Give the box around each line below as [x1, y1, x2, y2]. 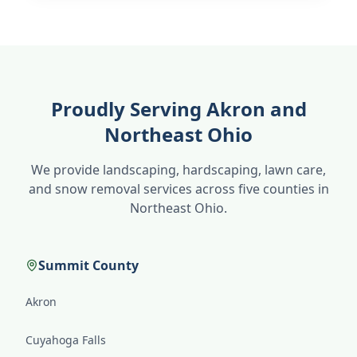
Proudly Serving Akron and [50, 96, 307, 122]
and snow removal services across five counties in [28, 180, 329, 198]
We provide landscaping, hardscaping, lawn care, [31, 161, 326, 178]
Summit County [38, 257, 139, 274]
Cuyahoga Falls [25, 332, 106, 347]
